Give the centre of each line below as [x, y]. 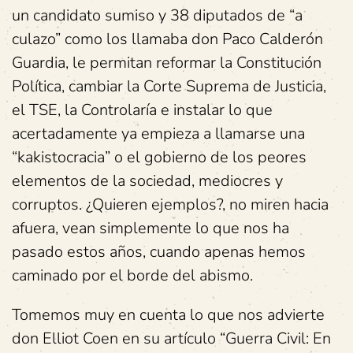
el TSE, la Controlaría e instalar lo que [142, 110]
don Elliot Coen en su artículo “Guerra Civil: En [171, 338]
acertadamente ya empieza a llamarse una [158, 134]
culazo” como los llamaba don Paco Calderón [167, 39]
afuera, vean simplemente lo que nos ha [150, 228]
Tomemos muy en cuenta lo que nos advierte [168, 315]
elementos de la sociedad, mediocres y [147, 181]
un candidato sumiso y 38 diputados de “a [157, 15]
